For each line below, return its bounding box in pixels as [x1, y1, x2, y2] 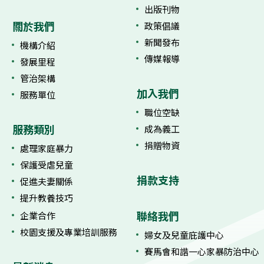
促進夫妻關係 [20, 176, 73, 187]
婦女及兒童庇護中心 [144, 229, 224, 241]
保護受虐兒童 [20, 159, 73, 171]
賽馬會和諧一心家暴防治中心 [144, 246, 259, 258]
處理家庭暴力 [20, 143, 73, 154]
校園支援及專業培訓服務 [20, 226, 117, 238]
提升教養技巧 [20, 192, 73, 204]
